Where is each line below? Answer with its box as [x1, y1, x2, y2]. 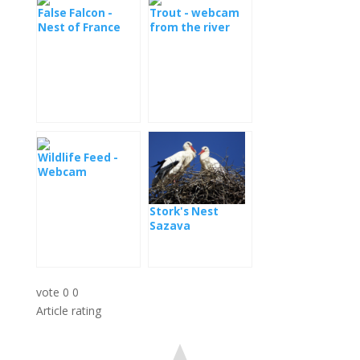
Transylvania [37, 179, 111, 194]
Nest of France [37, 20, 121, 35]
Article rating [35, 303, 101, 318]
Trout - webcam [149, 6, 239, 20]
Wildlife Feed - [37, 150, 118, 165]
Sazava [149, 218, 190, 233]
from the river [149, 20, 230, 35]
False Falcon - [37, 6, 112, 20]
